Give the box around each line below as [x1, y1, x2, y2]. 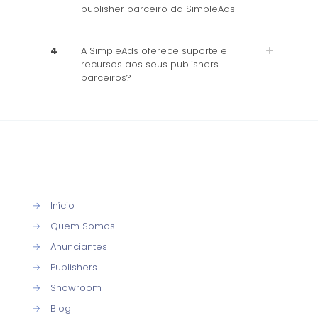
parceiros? [81, 71, 131, 84]
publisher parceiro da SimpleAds [81, 2, 235, 16]
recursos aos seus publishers [81, 57, 219, 71]
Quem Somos [50, 219, 115, 233]
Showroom [50, 281, 102, 295]
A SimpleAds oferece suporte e [81, 44, 227, 57]
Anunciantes [50, 240, 107, 253]
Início [50, 199, 75, 212]
